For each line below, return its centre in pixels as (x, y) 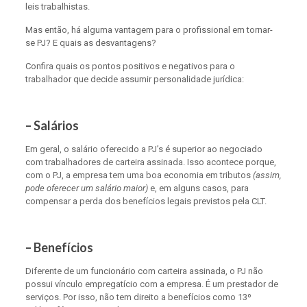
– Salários (52, 125)
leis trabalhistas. (57, 7)
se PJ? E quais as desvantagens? (90, 43)
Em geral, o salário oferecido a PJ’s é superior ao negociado (144, 149)
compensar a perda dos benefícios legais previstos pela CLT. (146, 201)
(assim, (267, 175)
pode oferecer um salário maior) (86, 188)
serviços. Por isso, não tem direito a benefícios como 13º (138, 297)
